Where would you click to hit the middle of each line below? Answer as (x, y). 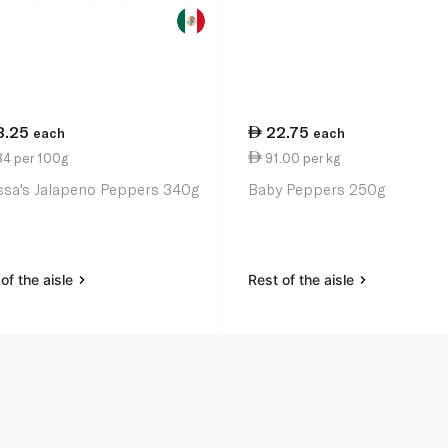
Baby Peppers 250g (317, 189)
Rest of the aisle (303, 280)
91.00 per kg (301, 157)
